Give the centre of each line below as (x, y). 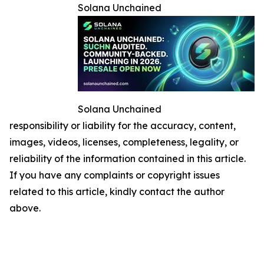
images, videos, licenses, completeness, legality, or (124, 142)
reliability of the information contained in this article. (128, 159)
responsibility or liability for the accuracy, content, (123, 126)
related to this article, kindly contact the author (117, 192)
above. (25, 208)
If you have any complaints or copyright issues (115, 175)
